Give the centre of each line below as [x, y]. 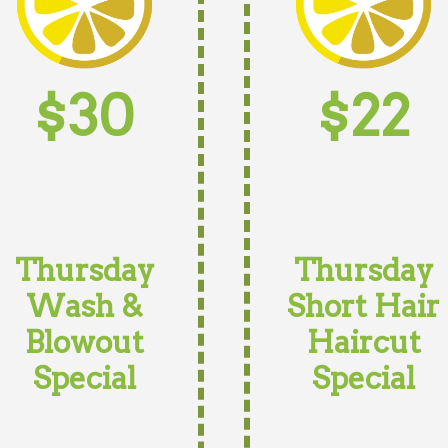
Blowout [84, 342]
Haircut [363, 342]
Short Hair [363, 306]
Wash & [84, 306]
